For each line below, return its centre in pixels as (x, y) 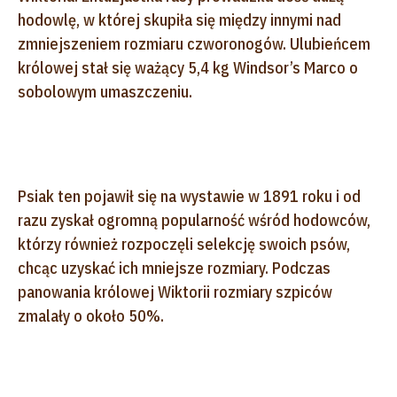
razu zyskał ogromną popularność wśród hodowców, (194, 220)
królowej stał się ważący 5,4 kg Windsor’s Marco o (188, 67)
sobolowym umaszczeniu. (105, 91)
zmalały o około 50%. (91, 315)
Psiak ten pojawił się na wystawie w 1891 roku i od (189, 196)
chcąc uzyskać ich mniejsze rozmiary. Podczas (174, 268)
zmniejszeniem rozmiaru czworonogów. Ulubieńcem (194, 43)
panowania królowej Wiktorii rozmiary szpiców (175, 292)
